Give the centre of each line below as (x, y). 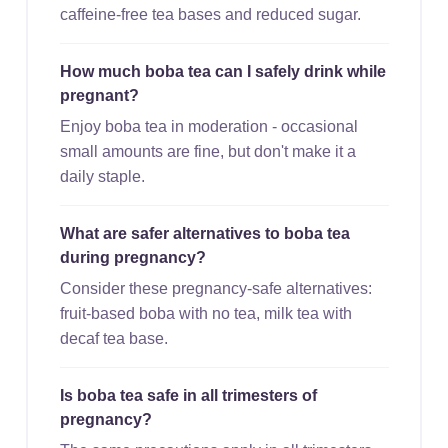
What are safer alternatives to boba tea (204, 233)
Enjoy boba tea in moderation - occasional (208, 126)
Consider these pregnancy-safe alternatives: (215, 288)
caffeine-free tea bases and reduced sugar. (210, 14)
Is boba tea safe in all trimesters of (188, 395)
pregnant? (99, 95)
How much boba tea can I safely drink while (222, 71)
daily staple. (102, 176)
